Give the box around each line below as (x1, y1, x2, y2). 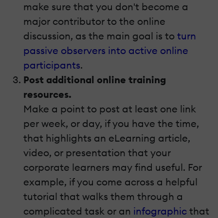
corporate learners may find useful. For (23, 161, 202, 173)
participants (23, 58, 80, 71)
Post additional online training (23, 73, 166, 86)
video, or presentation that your (23, 146, 171, 159)
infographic (133, 204, 187, 217)
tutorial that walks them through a (23, 190, 183, 202)
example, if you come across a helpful (23, 175, 198, 188)
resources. (23, 88, 72, 100)
